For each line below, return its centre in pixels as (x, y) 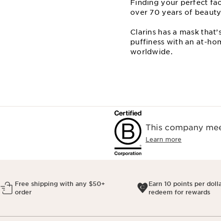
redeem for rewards (179, 192)
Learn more (164, 140)
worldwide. (151, 52)
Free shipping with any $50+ (60, 184)
